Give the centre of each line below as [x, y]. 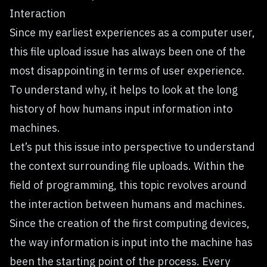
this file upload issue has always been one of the [128, 51]
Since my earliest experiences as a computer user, [132, 32]
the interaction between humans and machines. [128, 204]
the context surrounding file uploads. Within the [127, 166]
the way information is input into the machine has [131, 242]
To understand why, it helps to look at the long [124, 89]
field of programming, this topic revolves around [128, 185]
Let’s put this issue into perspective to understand [132, 147]
